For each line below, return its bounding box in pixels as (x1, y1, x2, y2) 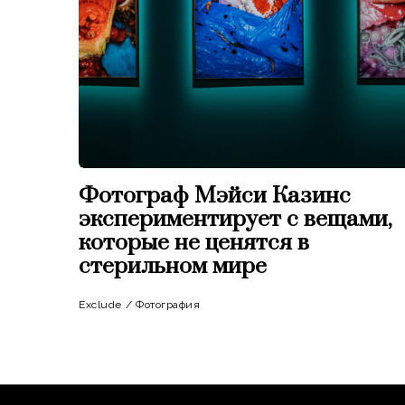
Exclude (79, 297, 122, 311)
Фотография (136, 297, 200, 311)
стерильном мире (79, 251, 267, 280)
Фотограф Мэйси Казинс (79, 181, 351, 210)
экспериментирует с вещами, (79, 204, 392, 233)
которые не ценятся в (79, 228, 309, 257)
